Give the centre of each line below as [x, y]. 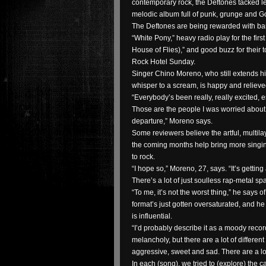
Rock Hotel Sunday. [164, 62]
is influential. [152, 216]
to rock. [143, 157]
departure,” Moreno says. [172, 121]
